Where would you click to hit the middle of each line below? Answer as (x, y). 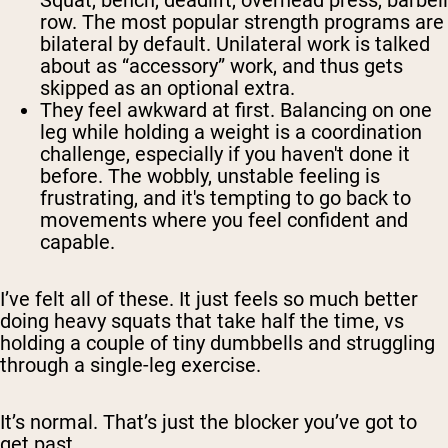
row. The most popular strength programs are (242, 22)
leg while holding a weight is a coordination (231, 132)
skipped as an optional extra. (167, 88)
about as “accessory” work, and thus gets (221, 66)
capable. (77, 242)
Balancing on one (353, 110)
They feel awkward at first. (157, 110)
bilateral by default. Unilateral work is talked (235, 44)
